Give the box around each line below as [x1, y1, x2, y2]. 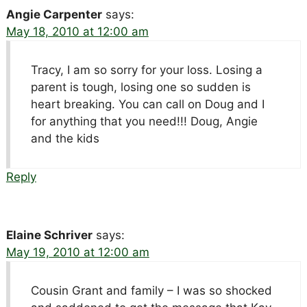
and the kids [30, 131, 99, 145]
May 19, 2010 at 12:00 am [5, 245, 149, 259]
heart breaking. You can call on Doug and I [30, 97, 265, 111]
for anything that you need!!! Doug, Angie [30, 114, 258, 128]
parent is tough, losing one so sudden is [30, 79, 251, 94]
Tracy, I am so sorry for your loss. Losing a [30, 62, 262, 77]
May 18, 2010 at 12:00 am [5, 24, 149, 38]
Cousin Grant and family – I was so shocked [30, 283, 272, 297]
